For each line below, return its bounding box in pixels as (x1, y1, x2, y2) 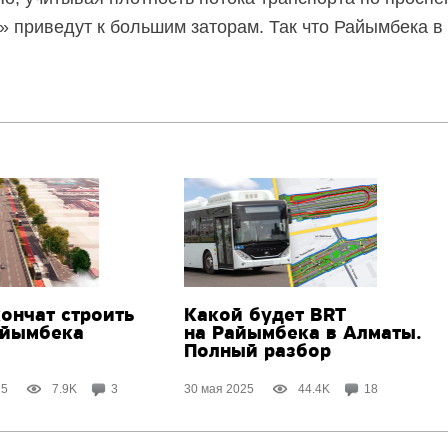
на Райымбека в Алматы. (184, 324, 423, 345)
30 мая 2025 (184, 381, 255, 396)
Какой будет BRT (184, 306, 347, 327)
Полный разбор (184, 342, 332, 363)
